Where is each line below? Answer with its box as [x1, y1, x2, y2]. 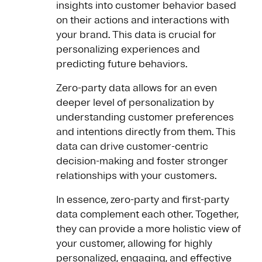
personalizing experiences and [56, 43, 200, 56]
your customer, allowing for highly [56, 237, 212, 250]
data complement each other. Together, [56, 208, 239, 221]
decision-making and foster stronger [56, 154, 228, 168]
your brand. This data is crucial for [56, 28, 216, 42]
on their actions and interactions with [56, 13, 229, 27]
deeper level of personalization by [56, 96, 214, 109]
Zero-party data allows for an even [56, 81, 217, 95]
